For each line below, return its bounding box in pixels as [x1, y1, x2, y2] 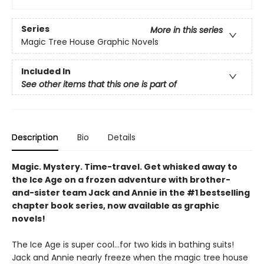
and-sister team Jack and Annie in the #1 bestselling [12, 187, 250, 199]
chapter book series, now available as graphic [12, 200, 219, 212]
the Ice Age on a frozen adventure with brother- [12, 174, 230, 186]
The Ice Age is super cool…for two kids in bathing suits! [12, 239, 234, 250]
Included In [21, 65, 71, 77]
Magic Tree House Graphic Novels [21, 36, 159, 48]
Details [108, 131, 136, 143]
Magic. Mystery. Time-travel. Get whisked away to [12, 161, 237, 173]
